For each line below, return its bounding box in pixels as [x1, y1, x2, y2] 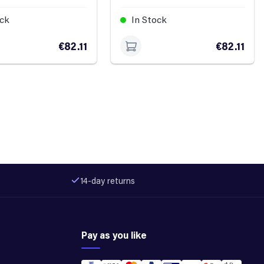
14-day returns [80, 174, 135, 186]
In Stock [129, 13, 167, 26]
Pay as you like [81, 229, 147, 242]
